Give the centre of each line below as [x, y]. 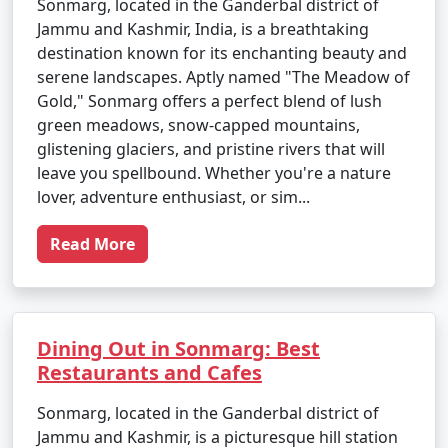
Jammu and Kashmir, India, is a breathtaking [203, 29]
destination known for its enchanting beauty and [222, 53]
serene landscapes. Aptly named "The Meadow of [223, 77]
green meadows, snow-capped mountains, [198, 125]
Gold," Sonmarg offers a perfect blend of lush [209, 101]
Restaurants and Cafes [149, 372]
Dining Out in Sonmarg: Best [178, 348]
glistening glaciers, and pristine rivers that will [211, 149]
